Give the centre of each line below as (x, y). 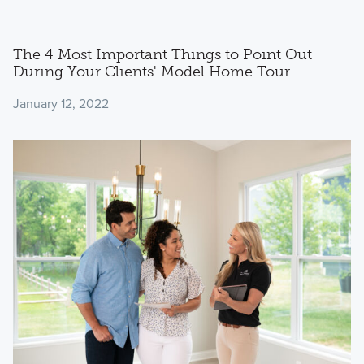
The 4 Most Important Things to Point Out (162, 54)
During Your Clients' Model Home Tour (151, 71)
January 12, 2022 (61, 104)
